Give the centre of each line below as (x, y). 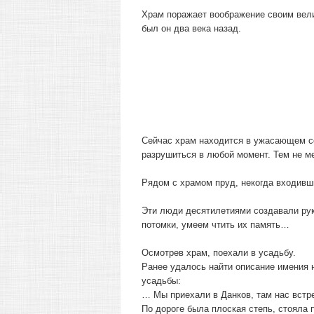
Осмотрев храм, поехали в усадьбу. (219, 253)
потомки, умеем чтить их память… (216, 225)
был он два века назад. (191, 28)
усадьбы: (161, 281)
